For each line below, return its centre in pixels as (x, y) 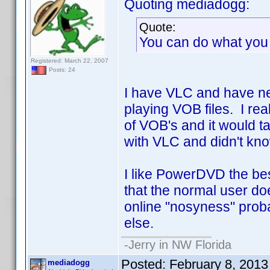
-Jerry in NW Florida (178, 245)
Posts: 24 (61, 70)
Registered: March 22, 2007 (70, 61)
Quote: (158, 27)
